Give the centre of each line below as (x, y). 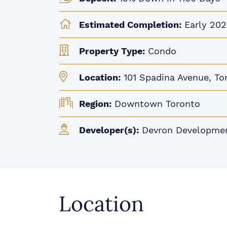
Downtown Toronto (156, 104)
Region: (95, 104)
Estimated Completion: (130, 25)
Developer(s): (109, 130)
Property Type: (112, 51)
